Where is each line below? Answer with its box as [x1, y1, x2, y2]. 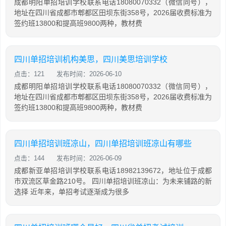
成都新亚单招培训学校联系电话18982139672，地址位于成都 [14, 166, 212, 175]
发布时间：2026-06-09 [56, 154, 122, 162]
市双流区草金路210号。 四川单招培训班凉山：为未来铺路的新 [14, 177, 212, 185]
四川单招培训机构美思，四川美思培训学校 [14, 55, 167, 64]
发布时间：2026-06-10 [56, 70, 122, 78]
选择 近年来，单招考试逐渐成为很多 [14, 188, 129, 196]
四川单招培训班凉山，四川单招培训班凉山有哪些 [14, 139, 192, 148]
